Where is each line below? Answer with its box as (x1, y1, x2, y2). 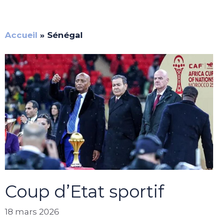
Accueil (5, 30, 37, 40)
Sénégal (47, 30, 83, 40)
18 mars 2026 (5, 207, 59, 217)
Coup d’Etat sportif (5, 181, 164, 202)
